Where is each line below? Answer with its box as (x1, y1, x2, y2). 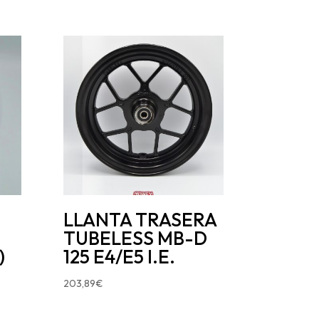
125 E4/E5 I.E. (63, 245, 176, 269)
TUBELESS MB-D (63, 226, 208, 251)
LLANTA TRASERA (63, 208, 217, 232)
